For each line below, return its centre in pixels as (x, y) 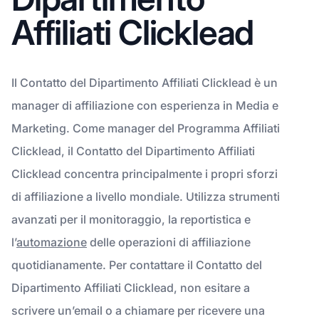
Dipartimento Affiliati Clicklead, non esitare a (131, 287)
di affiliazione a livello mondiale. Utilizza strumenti (146, 196)
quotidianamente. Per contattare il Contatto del (137, 265)
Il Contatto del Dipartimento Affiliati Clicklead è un (145, 82)
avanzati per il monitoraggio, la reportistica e (131, 219)
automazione (52, 242)
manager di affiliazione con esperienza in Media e (145, 105)
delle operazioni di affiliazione (169, 242)
